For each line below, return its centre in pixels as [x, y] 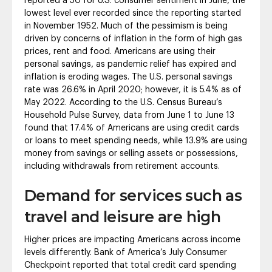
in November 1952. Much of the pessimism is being [126, 26]
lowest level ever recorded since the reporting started [133, 13]
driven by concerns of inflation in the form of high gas [133, 39]
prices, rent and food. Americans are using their [120, 51]
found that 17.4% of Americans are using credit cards [132, 128]
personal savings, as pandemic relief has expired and [130, 64]
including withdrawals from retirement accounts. [122, 166]
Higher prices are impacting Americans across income [132, 240]
